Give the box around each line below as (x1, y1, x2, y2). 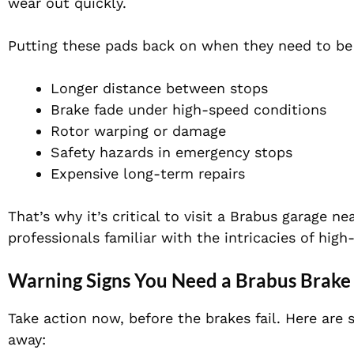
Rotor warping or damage (51, 122, 226, 140)
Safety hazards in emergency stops (51, 144, 292, 161)
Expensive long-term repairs (51, 165, 245, 183)
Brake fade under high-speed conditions (51, 101, 326, 119)
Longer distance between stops (51, 80, 268, 97)
